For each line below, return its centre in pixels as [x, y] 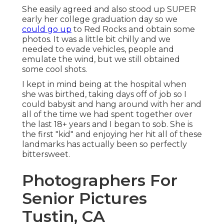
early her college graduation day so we [100, 19]
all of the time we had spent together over [107, 114]
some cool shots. [54, 69]
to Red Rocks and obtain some [133, 29]
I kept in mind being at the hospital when [104, 84]
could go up [47, 29]
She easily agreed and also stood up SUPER [109, 9]
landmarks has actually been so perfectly [104, 144]
